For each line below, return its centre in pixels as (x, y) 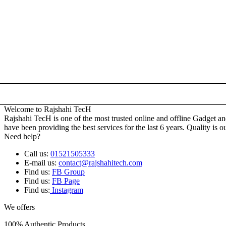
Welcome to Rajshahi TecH (48, 109)
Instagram (67, 190)
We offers (19, 207)
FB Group (68, 172)
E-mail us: (41, 162)
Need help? (22, 136)
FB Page (66, 181)
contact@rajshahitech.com (100, 162)
